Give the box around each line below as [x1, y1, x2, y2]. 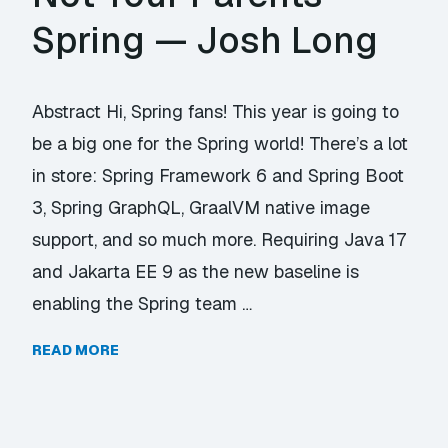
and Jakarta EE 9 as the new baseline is [32, 260, 360, 283]
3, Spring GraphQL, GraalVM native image [32, 196, 371, 219]
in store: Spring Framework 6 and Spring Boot [32, 164, 405, 187]
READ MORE [32, 341, 120, 359]
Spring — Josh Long [32, 17, 379, 64]
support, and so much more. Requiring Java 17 [32, 228, 407, 251]
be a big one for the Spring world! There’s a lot [32, 132, 409, 155]
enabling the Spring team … [32, 292, 253, 315]
